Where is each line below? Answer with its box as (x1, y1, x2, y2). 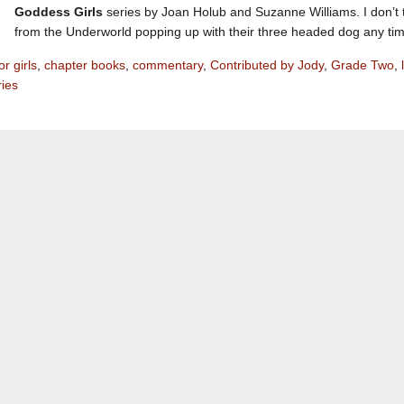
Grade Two (331, 57, 394, 72)
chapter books (44, 57, 125, 72)
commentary (133, 57, 203, 72)
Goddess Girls (14, 5, 106, 20)
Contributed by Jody (210, 57, 324, 72)
